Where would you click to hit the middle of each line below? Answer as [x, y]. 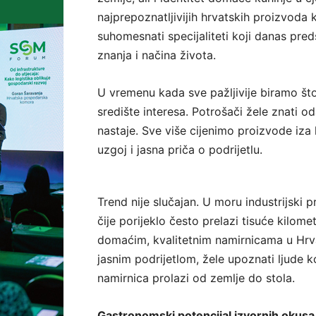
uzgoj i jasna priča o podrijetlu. [180, 150]
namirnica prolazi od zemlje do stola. [196, 278]
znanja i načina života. [157, 55]
